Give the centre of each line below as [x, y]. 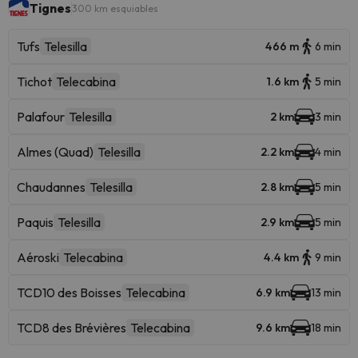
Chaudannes [51, 187]
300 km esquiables [115, 8]
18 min [326, 328]
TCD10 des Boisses [69, 292]
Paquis [35, 222]
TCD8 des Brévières [72, 328]
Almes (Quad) [55, 152]
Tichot [34, 82]
